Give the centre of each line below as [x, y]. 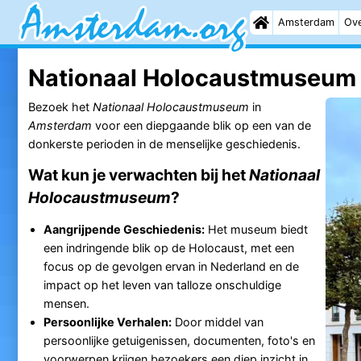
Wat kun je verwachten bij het [138, 174]
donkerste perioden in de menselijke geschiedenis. [164, 143]
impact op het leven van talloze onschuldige [162, 284]
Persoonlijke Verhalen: [107, 322]
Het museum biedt [256, 229]
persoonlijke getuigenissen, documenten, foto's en [179, 340]
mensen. [66, 303]
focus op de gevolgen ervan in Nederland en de [171, 266]
